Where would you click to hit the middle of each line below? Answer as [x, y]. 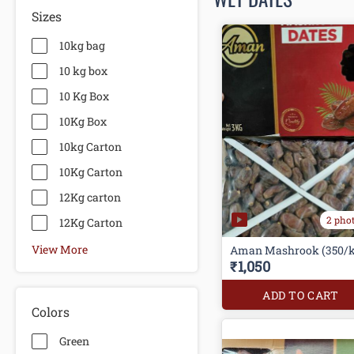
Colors [51, 312]
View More [60, 250]
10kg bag [82, 46]
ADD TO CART [301, 296]
